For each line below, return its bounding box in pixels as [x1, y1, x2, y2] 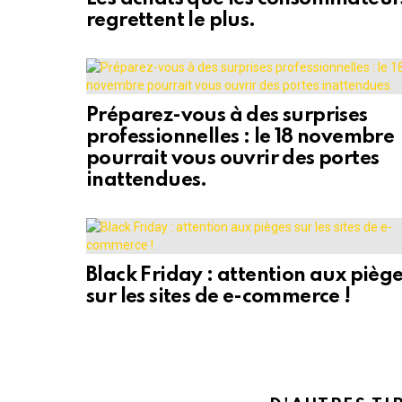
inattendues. [86, 170, 207, 191]
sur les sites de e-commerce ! [86, 287, 351, 308]
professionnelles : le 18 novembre [86, 127, 395, 148]
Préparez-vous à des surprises [86, 106, 368, 127]
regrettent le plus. [86, 11, 256, 31]
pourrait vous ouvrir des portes [86, 149, 380, 170]
